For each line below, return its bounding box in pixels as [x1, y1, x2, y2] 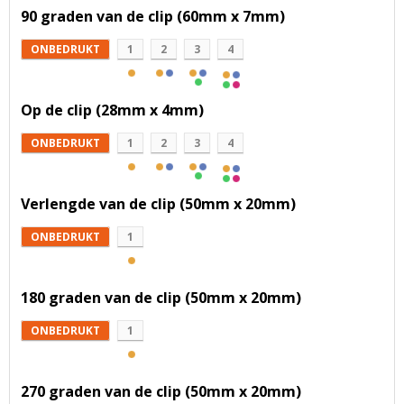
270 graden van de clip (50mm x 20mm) [21, 381, 301, 402]
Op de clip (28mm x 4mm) [21, 100, 204, 121]
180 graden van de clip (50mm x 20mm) [21, 288, 301, 308]
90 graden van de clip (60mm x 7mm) [21, 6, 285, 27]
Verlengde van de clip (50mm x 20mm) [21, 194, 296, 215]
